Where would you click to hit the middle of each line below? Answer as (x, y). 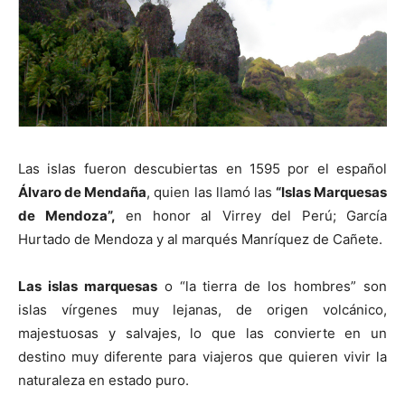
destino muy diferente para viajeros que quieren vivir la (202, 357)
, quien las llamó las (211, 193)
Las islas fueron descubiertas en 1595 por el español (202, 169)
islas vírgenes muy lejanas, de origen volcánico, (202, 310)
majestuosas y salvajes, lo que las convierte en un (202, 334)
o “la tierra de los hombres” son (272, 287)
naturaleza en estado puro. (104, 381)
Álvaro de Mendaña (83, 193)
